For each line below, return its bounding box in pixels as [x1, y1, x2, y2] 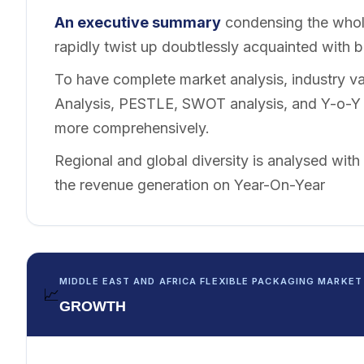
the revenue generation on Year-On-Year [54, 176, 325, 193]
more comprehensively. [54, 119, 210, 136]
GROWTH [59, 298, 126, 314]
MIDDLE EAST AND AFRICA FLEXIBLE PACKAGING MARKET [59, 275, 362, 287]
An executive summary [54, 14, 221, 31]
